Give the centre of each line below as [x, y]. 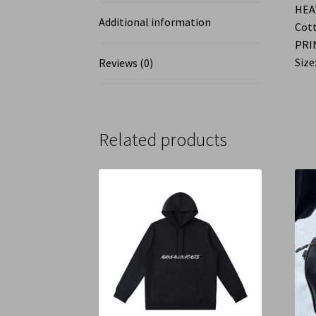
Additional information [155, 22]
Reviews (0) [126, 62]
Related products [163, 140]
